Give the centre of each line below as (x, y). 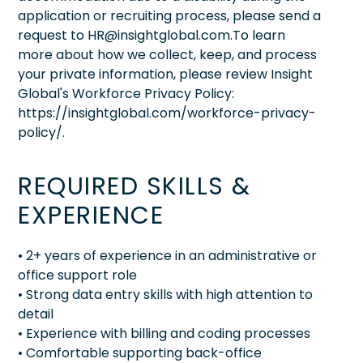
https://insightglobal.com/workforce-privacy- (167, 113)
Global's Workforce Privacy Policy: (126, 93)
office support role (77, 275)
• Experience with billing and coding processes (164, 333)
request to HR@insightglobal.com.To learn (152, 35)
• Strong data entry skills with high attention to (165, 294)
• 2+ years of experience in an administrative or (167, 255)
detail (36, 314)
